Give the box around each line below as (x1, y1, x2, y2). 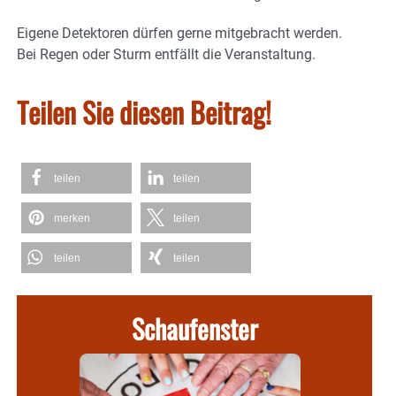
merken (54, 211, 90, 225)
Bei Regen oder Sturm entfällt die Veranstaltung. (17, 45, 316, 63)
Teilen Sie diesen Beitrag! (17, 90, 271, 133)
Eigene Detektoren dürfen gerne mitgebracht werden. (17, 24, 342, 42)
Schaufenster (131, 308, 258, 348)
